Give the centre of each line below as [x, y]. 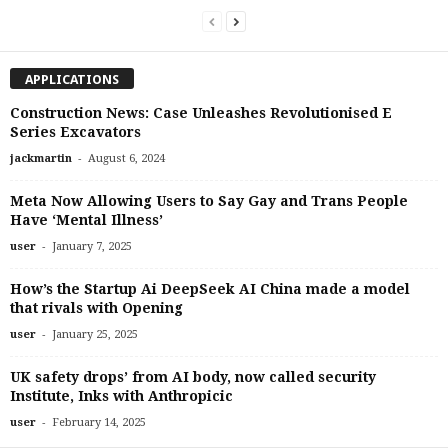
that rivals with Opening [96, 308]
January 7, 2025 [92, 247]
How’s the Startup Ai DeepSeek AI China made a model [210, 289]
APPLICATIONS [72, 80]
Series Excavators [75, 132]
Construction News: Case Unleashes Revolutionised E [201, 113]
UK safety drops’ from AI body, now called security [193, 377]
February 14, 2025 [99, 423]
